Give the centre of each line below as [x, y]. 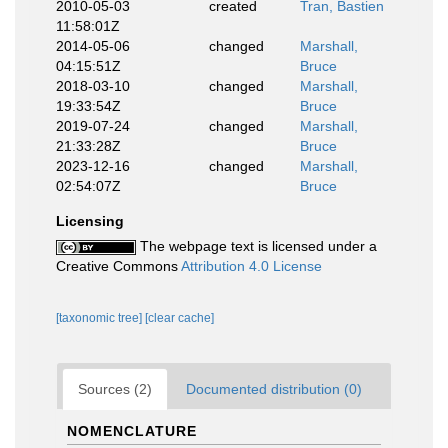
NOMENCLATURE [132, 431]
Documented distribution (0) [274, 389]
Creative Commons [118, 266]
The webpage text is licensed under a [256, 246]
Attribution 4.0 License [251, 266]
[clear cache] [179, 318]
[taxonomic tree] [100, 318]
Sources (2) [115, 389]
